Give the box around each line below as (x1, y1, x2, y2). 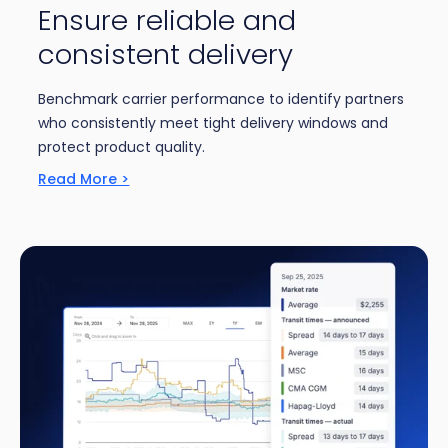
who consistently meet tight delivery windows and (38, 113, 389, 134)
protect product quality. (38, 137, 206, 158)
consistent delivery (38, 35, 294, 75)
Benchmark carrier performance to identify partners (38, 89, 405, 110)
